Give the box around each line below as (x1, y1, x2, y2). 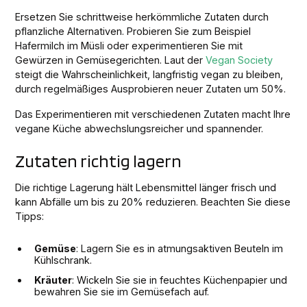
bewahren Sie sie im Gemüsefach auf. (34, 286, 210, 298)
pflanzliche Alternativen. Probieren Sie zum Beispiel (15, 25, 251, 38)
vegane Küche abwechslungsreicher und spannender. (15, 123, 264, 135)
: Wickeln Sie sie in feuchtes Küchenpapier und (72, 274, 288, 286)
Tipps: (15, 210, 45, 223)
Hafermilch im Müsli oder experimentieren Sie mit (15, 40, 243, 52)
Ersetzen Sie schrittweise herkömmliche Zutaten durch (15, 11, 269, 23)
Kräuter (34, 274, 73, 286)
